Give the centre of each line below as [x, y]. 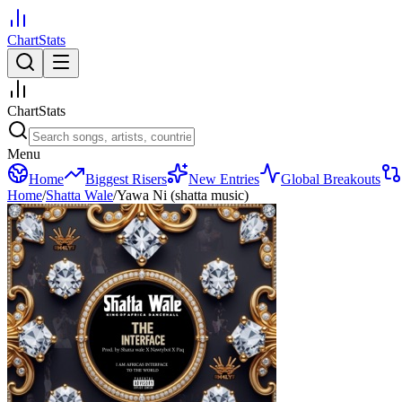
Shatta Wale [79, 195]
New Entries [224, 179]
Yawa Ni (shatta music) [183, 195]
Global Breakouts [331, 179]
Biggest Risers [126, 179]
